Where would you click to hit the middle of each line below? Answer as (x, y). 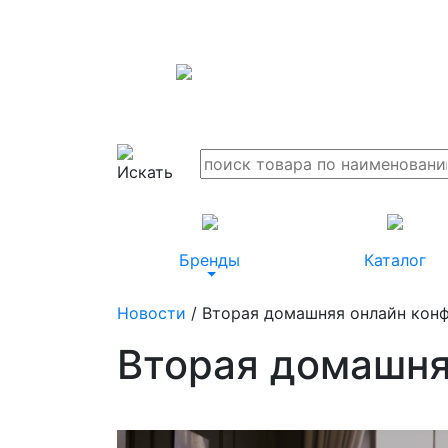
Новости (151, 312)
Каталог (394, 260)
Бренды (209, 260)
